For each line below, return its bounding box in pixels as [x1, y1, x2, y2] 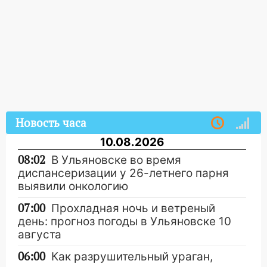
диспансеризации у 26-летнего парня [18, 166, 229, 180]
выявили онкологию [18, 179, 128, 193]
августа [18, 228, 61, 241]
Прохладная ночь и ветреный [51, 201, 215, 215]
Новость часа [15, 116, 86, 131]
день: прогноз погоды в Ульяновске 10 [18, 215, 231, 228]
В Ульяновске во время [51, 153, 181, 167]
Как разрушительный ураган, [51, 250, 213, 263]
